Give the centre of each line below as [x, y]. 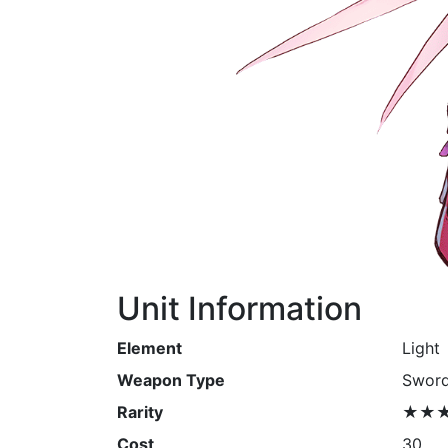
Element [149, 348]
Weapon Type [171, 380]
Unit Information [239, 308]
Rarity [140, 412]
